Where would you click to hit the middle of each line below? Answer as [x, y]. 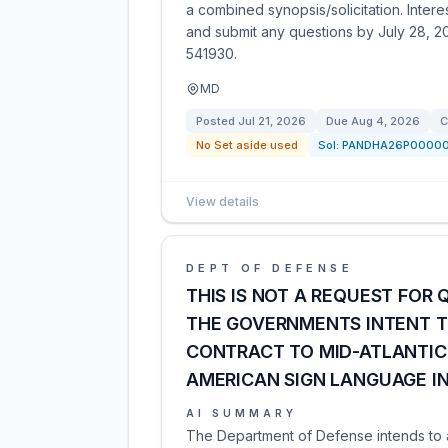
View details [222, 201]
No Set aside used [247, 145]
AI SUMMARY [241, 413]
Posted [217, 121]
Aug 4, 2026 [385, 121]
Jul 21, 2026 [272, 121]
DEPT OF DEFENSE [269, 268]
